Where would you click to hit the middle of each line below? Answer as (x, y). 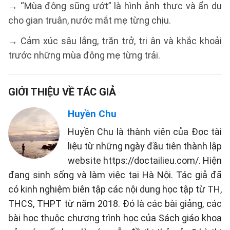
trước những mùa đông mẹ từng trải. (84, 55)
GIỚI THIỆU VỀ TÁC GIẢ (62, 92)
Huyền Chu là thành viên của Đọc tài (145, 132)
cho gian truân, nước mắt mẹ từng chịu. (90, 20)
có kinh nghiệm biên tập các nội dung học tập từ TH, (115, 189)
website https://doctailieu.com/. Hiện (145, 160)
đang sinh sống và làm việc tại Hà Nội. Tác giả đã (115, 175)
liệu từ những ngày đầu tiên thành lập (145, 146)
